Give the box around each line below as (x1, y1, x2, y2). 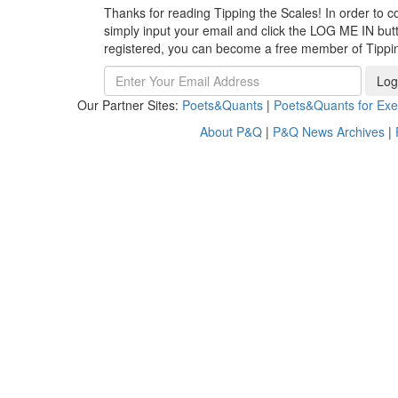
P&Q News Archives (273, 122, 385, 140)
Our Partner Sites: (77, 95, 182, 114)
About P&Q (200, 122, 262, 140)
